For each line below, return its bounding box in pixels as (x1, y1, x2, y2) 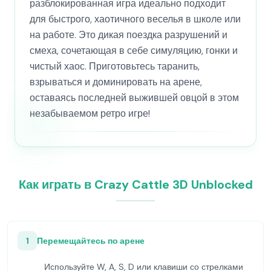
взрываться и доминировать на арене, (30, 76, 202, 88)
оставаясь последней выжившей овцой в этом (30, 91, 239, 104)
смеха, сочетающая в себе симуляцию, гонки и (30, 44, 238, 57)
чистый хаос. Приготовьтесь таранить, (30, 60, 200, 73)
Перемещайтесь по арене (37, 235, 145, 246)
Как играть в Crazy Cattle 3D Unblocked (18, 177, 253, 192)
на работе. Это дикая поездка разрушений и (30, 28, 227, 41)
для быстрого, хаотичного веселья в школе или (30, 13, 241, 25)
